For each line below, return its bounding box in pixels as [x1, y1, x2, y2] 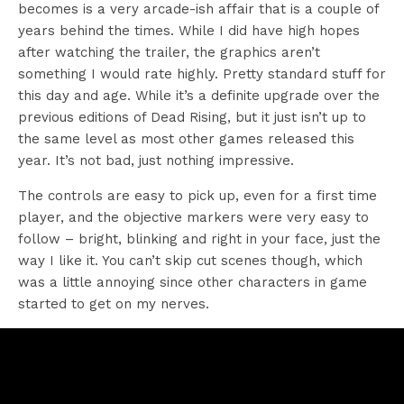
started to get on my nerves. [18, 295, 209, 312]
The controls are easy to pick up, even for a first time [18, 187, 377, 204]
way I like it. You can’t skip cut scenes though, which [18, 252, 363, 269]
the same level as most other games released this [18, 130, 354, 147]
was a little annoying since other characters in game [18, 273, 367, 290]
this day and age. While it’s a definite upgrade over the [18, 87, 380, 104]
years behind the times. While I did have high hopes [18, 22, 360, 39]
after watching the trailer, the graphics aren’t [18, 43, 320, 60]
